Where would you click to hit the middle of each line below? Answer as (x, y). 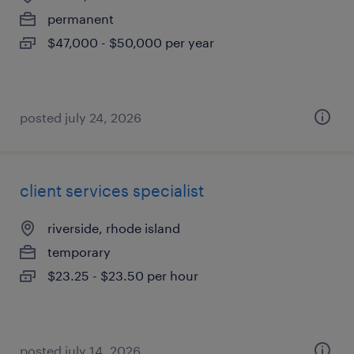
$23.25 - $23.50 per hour (123, 275)
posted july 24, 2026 (81, 117)
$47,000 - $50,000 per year (131, 42)
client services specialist (112, 190)
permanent (81, 19)
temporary (79, 252)
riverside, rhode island (114, 228)
